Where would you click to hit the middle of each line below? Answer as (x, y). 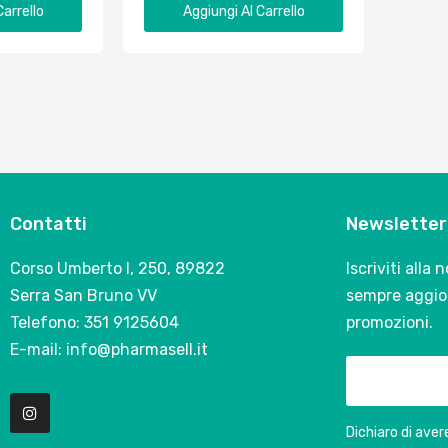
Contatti (48, 224)
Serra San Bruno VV (83, 296)
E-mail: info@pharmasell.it (109, 350)
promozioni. (389, 323)
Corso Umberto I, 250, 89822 (117, 269)
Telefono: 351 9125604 (94, 323)
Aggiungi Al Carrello (243, 12)
